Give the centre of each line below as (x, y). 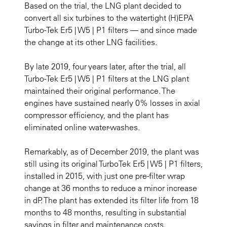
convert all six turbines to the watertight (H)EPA (109, 18)
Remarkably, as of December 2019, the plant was (112, 152)
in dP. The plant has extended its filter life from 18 (111, 200)
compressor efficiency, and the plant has (97, 115)
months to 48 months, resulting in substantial (105, 213)
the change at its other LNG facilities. (91, 42)
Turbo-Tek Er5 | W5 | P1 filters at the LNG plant (107, 79)
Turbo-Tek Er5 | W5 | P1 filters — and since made (111, 30)
